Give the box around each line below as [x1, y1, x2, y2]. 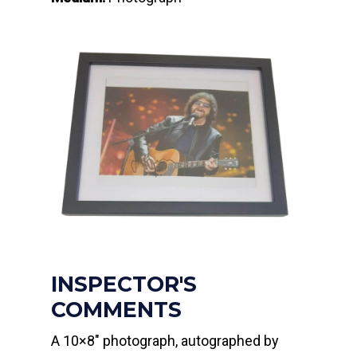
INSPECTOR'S [51, 271, 197, 298]
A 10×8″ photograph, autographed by [51, 332, 279, 350]
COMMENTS [51, 296, 182, 324]
